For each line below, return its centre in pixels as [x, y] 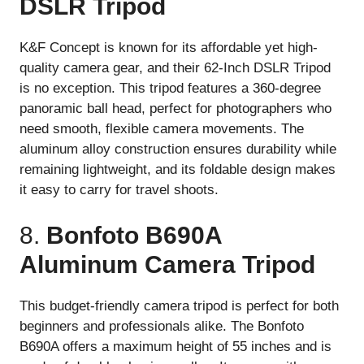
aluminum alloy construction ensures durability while [178, 149]
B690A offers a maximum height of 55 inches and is [175, 346]
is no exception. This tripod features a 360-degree [170, 89]
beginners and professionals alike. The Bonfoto [162, 326]
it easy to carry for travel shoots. [119, 190]
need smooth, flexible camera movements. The [162, 129]
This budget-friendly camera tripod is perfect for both [179, 305]
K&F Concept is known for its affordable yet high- [169, 48]
